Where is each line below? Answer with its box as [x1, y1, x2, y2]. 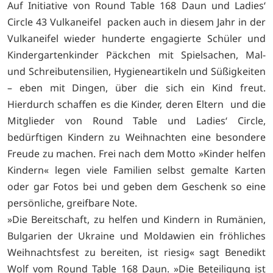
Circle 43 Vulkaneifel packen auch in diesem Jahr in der [7, 15, 266, 29]
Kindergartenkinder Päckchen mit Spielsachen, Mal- [7, 48, 266, 62]
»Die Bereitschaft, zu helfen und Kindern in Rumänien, [7, 212, 266, 226]
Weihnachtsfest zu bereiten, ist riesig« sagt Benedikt [7, 245, 266, 259]
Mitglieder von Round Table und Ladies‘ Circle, [7, 113, 266, 127]
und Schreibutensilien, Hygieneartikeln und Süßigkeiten [7, 64, 266, 78]
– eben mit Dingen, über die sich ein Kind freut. [7, 80, 266, 94]
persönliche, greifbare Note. [7, 196, 137, 210]
